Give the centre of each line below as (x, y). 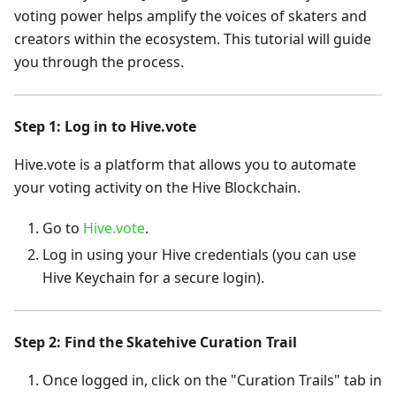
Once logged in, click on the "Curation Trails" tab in (212, 380)
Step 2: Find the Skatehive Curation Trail (156, 342)
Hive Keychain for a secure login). (153, 278)
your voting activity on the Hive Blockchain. (157, 187)
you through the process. (99, 62)
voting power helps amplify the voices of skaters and (190, 16)
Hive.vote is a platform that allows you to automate (185, 164)
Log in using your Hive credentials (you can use (199, 255)
